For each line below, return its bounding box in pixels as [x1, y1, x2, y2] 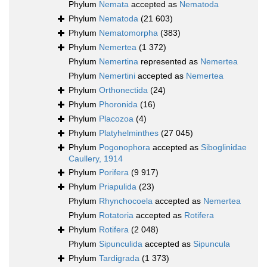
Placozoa [99, 114, 133, 124]
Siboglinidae [201, 142, 247, 153]
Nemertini [99, 71, 135, 81]
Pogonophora [99, 142, 150, 153]
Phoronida [99, 100, 138, 110]
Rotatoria [99, 210, 133, 221]
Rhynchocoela [99, 196, 153, 206]
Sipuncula [193, 239, 230, 249]
